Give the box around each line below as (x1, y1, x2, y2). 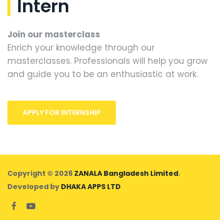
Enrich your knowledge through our (7, 41, 155, 54)
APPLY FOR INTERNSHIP (23, 107, 101, 117)
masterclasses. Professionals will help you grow (7, 55, 208, 67)
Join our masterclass (7, 28, 100, 40)
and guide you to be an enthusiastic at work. (7, 68, 198, 80)
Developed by (7, 182, 61, 192)
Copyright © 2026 (7, 168, 74, 179)
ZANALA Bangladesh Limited (74, 168, 178, 179)
